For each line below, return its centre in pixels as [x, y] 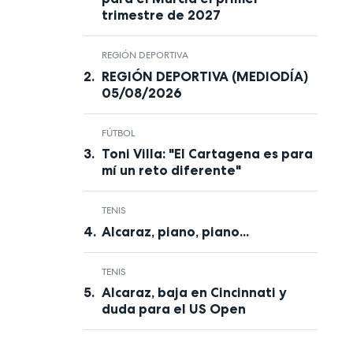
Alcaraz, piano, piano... [175, 231]
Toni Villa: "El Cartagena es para [207, 154]
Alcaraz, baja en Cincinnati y [194, 293]
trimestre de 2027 [161, 15]
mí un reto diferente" [171, 171]
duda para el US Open [173, 309]
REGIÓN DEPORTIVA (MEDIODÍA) [204, 76]
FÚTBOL [118, 133]
